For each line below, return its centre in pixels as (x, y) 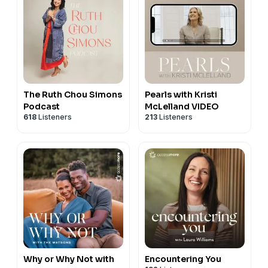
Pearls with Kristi (181, 94)
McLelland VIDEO (182, 106)
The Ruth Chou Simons (73, 94)
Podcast (42, 106)
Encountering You (183, 259)
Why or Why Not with (69, 259)
